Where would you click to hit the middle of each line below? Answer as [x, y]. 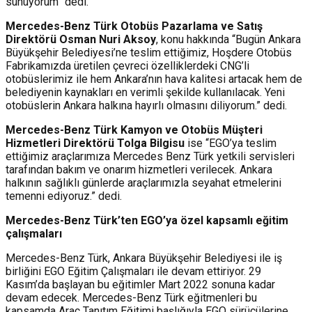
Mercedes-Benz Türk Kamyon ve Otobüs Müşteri [134, 130]
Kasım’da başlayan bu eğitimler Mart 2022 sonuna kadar [140, 285]
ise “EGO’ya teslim [231, 143]
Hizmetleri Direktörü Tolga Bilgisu [95, 143]
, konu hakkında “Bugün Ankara [228, 40]
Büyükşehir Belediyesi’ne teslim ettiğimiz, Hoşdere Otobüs [149, 53]
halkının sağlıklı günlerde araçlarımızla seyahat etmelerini [143, 183]
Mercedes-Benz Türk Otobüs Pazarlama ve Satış [134, 26]
